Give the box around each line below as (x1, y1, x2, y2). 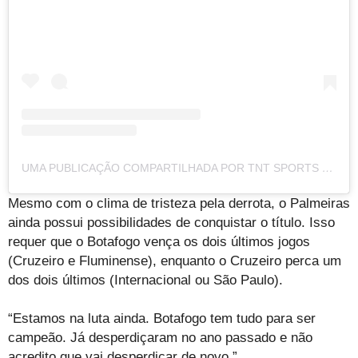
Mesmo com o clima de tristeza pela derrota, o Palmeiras (8, 196, 350, 212)
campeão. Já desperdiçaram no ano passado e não (8, 330, 312, 346)
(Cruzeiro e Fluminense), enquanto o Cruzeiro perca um (8, 253, 341, 269)
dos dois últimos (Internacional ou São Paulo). (8, 272, 283, 288)
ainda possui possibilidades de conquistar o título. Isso (8, 215, 335, 231)
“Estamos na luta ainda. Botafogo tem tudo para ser (8, 311, 316, 327)
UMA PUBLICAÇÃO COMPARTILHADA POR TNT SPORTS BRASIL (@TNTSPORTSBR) (322, 161, 333, 175)
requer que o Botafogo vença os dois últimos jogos (8, 234, 310, 250)
